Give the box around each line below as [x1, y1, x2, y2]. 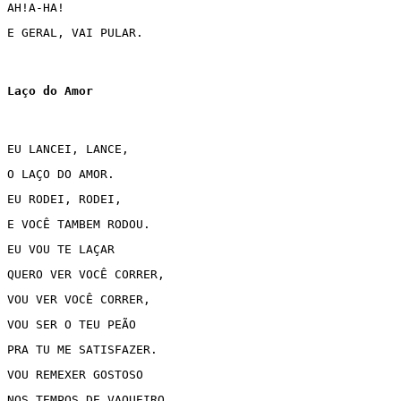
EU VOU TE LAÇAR [7, 243, 122, 256]
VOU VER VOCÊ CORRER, [7, 293, 150, 306]
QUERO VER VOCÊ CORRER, [7, 268, 165, 281]
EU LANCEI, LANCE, [7, 142, 129, 156]
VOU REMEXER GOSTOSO [7, 368, 143, 381]
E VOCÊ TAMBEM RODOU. [7, 218, 150, 231]
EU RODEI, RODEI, [7, 192, 122, 206]
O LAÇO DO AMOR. [7, 167, 115, 181]
